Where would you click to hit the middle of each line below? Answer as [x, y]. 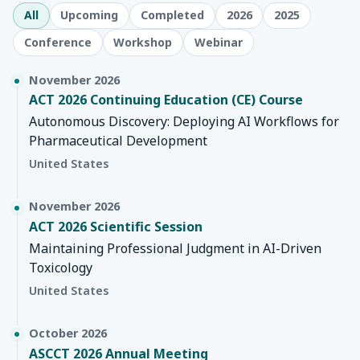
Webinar [218, 42]
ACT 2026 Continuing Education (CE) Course [166, 100]
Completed [172, 15]
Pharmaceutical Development [118, 141]
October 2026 [68, 333]
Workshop [143, 42]
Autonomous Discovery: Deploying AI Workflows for [184, 122]
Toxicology [61, 267]
